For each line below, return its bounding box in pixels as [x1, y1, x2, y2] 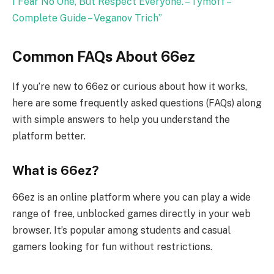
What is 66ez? [12, 163, 99, 178]
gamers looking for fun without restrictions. [12, 241, 212, 253]
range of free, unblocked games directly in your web [12, 208, 251, 220]
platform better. [12, 130, 86, 143]
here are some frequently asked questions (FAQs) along [12, 97, 262, 109]
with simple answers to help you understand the [12, 114, 230, 126]
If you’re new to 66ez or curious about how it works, [12, 81, 247, 93]
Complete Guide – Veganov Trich [12, 12, 158, 24]
